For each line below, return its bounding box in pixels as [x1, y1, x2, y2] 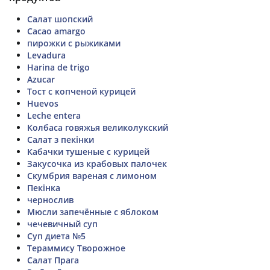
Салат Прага [27, 254, 79, 266]
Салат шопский [27, 13, 93, 25]
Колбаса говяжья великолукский [27, 121, 168, 133]
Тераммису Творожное [27, 242, 125, 254]
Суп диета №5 [27, 230, 86, 242]
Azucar [27, 73, 55, 85]
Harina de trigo [27, 61, 90, 73]
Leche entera [27, 109, 81, 121]
